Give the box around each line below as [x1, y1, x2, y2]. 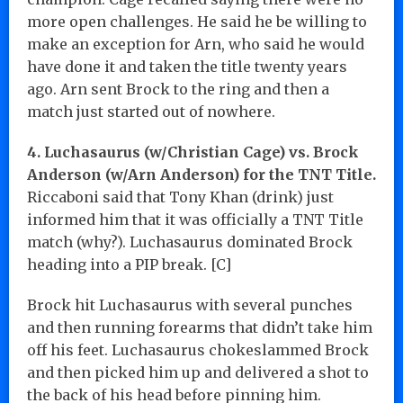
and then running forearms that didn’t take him [27, 318, 372, 336]
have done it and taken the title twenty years [27, 57, 347, 76]
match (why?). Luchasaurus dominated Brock [27, 232, 353, 251]
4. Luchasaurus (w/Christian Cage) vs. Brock [27, 142, 359, 161]
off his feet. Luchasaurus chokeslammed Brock [27, 340, 369, 359]
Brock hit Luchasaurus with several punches [27, 295, 353, 314]
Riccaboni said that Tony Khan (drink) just [27, 187, 334, 206]
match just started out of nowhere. [27, 102, 275, 121]
